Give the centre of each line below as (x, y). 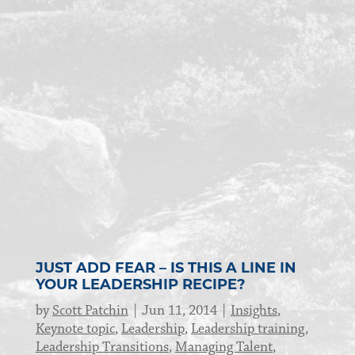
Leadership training (248, 329)
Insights (254, 311)
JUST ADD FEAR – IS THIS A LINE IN (166, 269)
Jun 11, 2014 (179, 311)
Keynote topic (75, 329)
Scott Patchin (90, 311)
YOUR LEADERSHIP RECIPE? (140, 286)
